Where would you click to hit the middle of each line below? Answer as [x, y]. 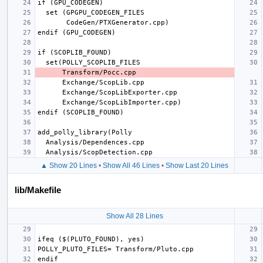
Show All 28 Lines [134, 216]
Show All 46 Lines [131, 165]
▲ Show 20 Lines [69, 165]
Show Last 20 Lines [197, 165]
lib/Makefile [38, 190]
